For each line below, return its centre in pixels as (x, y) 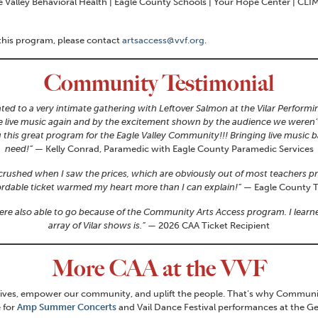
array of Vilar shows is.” (97, 225)
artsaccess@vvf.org (163, 40)
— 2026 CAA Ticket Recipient (208, 225)
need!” (20, 148)
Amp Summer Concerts (67, 307)
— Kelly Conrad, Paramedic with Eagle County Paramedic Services (174, 148)
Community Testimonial (159, 83)
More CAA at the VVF (159, 268)
